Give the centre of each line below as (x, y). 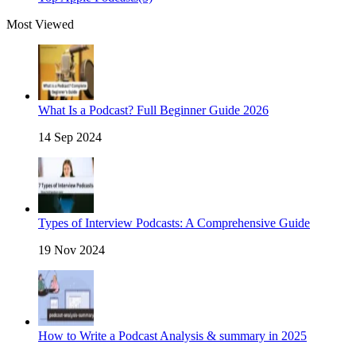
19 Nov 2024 (72, 250)
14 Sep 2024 (70, 137)
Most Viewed (40, 25)
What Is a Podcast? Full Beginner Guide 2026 (153, 110)
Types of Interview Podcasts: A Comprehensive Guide (174, 223)
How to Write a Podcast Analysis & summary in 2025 (172, 336)
